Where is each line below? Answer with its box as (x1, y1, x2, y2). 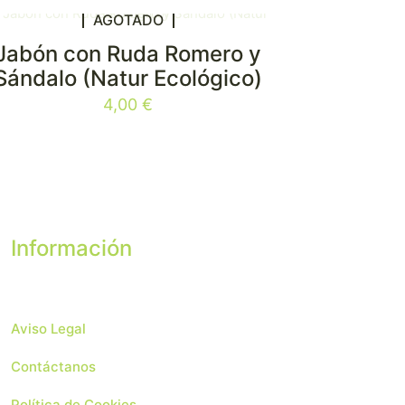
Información (10, 235, 132, 261)
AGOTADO (92, 10, 164, 29)
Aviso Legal (10, 320, 86, 337)
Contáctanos (10, 358, 96, 375)
